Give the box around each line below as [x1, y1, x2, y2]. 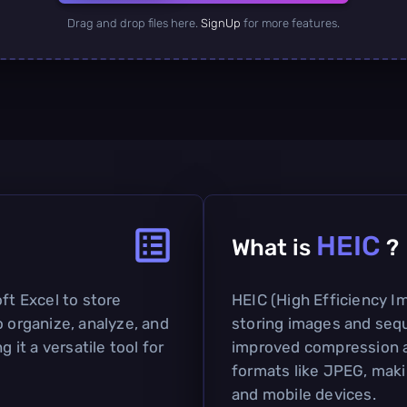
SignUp [201, 15, 241, 30]
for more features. [241, 15, 340, 30]
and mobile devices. [232, 384, 376, 403]
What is [232, 233, 316, 261]
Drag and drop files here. [67, 15, 201, 30]
